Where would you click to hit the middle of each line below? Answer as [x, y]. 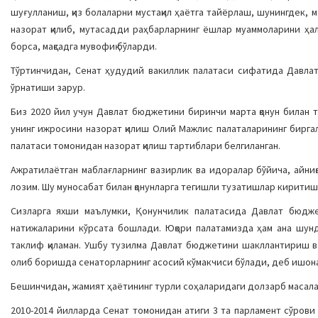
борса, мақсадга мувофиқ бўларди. [84, 46]
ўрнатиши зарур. [48, 87]
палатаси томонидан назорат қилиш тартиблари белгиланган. [146, 146]
